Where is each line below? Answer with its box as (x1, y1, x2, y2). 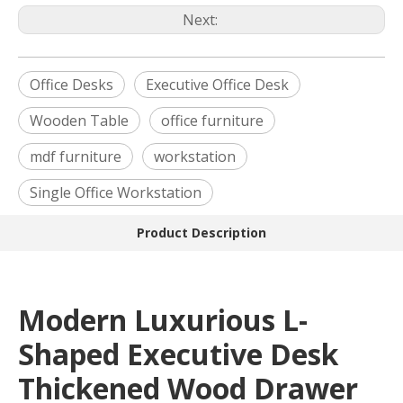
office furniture (161, 111, 264, 131)
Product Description (137, 224, 266, 242)
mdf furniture (30, 147, 121, 167)
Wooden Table (30, 111, 129, 131)
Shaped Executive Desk (18, 335, 338, 374)
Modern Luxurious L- (18, 300, 308, 340)
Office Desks (30, 75, 113, 95)
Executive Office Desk (146, 75, 289, 95)
